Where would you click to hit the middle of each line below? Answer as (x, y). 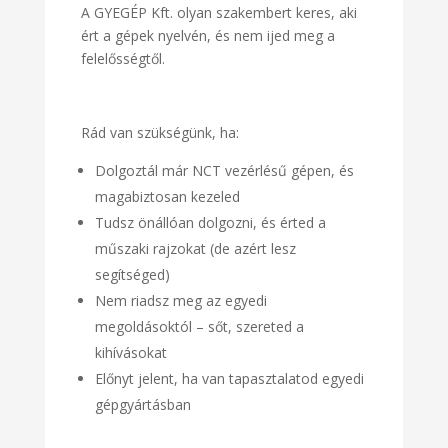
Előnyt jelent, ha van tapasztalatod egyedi (229, 379)
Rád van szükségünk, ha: (159, 133)
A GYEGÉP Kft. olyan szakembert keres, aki (218, 13)
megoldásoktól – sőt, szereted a (199, 327)
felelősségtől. (122, 59)
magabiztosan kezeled (167, 197)
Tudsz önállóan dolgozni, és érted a (210, 223)
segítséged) (132, 275)
